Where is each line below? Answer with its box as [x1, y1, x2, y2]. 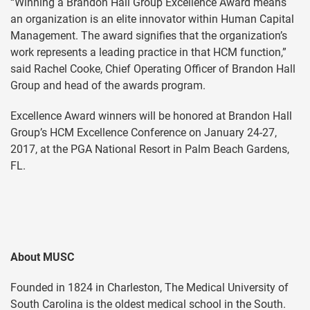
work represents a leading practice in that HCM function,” [10, 46, 286, 60]
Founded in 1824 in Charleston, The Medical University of [10, 281, 289, 295]
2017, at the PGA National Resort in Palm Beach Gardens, [10, 143, 289, 156]
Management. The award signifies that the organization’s [10, 29, 287, 43]
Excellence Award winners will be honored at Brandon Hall [10, 109, 292, 123]
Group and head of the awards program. [10, 79, 206, 93]
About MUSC [10, 250, 74, 264]
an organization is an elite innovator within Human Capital [10, 12, 294, 26]
